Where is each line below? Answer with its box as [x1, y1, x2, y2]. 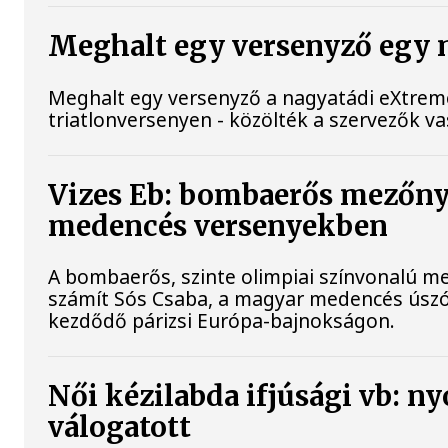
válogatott [48, 410, 192, 446]
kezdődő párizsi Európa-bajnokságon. [48, 306, 396, 334]
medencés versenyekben [48, 208, 389, 244]
